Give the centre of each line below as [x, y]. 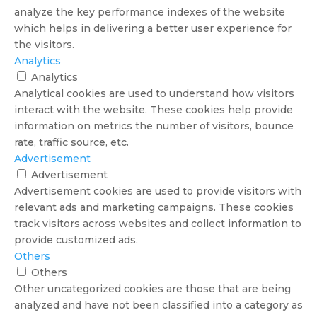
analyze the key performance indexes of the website [150, 12]
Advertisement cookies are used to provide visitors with [158, 191]
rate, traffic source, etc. [71, 142]
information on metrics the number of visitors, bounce [154, 126]
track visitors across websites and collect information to [158, 223]
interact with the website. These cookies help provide [154, 109]
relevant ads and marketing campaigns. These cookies [154, 207]
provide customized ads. [76, 240]
